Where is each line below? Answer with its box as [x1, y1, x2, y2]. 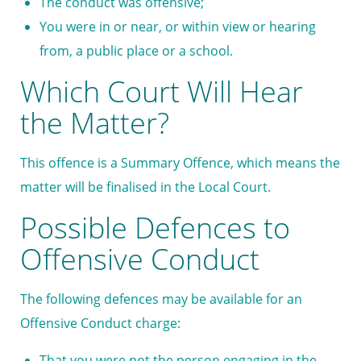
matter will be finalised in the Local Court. [20, 178, 274, 197]
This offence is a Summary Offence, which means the [20, 154, 340, 172]
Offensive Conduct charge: [20, 314, 180, 333]
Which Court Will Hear [20, 72, 303, 112]
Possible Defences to [20, 208, 290, 248]
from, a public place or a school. [39, 42, 233, 60]
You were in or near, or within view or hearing [39, 18, 316, 36]
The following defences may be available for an [20, 290, 302, 309]
